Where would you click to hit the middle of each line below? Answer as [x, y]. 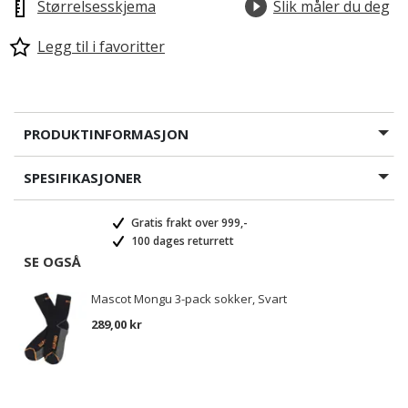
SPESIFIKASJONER [82, 178]
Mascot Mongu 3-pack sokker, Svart [189, 299]
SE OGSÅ [52, 261]
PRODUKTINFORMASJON [106, 134]
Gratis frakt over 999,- [188, 223]
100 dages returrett [181, 241]
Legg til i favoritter [101, 46]
